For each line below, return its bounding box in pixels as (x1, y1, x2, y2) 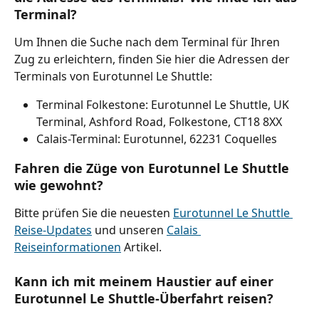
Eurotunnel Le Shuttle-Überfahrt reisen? (14, 290, 273, 308)
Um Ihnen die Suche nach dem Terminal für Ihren (14, 34, 283, 51)
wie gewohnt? (14, 176, 103, 194)
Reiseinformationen (14, 239, 121, 255)
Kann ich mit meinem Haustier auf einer (14, 273, 277, 291)
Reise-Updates (14, 221, 92, 238)
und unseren (92, 221, 167, 238)
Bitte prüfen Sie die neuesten (14, 204, 173, 221)
